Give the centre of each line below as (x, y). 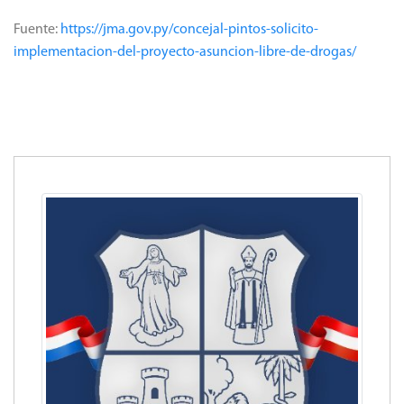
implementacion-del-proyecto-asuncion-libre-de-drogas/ (185, 52)
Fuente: (37, 29)
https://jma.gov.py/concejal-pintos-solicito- (189, 29)
